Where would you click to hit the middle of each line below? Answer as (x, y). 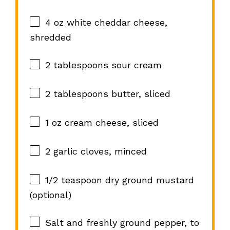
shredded (50, 37)
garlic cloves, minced (98, 151)
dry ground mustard (148, 180)
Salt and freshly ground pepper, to (122, 223)
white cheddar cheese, (115, 23)
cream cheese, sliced (110, 123)
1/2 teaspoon (73, 180)
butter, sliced (139, 94)
